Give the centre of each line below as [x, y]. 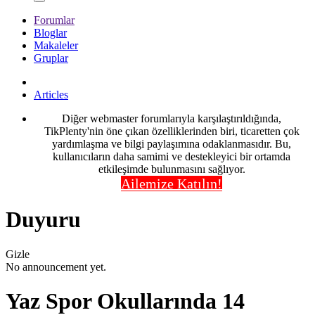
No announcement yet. [56, 266]
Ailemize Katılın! [172, 184]
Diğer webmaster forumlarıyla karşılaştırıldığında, [172, 118]
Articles [51, 95]
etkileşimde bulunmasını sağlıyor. [172, 169]
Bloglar [50, 33]
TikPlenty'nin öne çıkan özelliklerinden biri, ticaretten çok [172, 131]
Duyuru [43, 220]
